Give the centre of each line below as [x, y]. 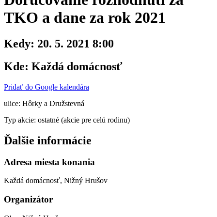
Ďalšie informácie [48, 140]
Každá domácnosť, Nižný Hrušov [56, 181]
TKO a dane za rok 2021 [85, 18]
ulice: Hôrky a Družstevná [44, 103]
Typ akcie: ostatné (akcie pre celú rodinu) [67, 120]
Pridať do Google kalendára [46, 87]
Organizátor [28, 199]
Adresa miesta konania [49, 162]
